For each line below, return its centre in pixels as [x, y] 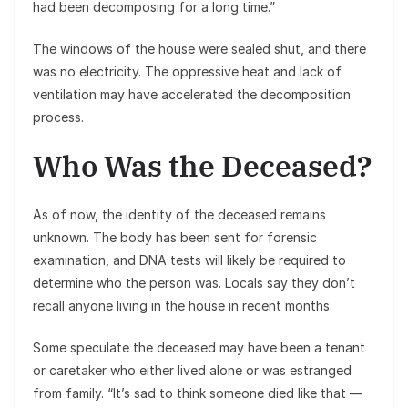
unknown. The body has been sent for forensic [175, 237]
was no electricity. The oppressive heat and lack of [187, 71]
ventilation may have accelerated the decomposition [192, 94]
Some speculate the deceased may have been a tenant [199, 347]
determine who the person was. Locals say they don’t [194, 282]
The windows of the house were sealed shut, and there [199, 48]
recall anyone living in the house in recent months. [183, 305]
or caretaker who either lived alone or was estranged [192, 370]
